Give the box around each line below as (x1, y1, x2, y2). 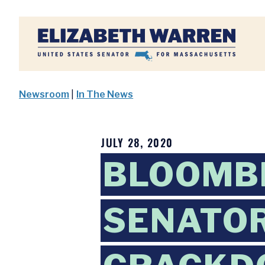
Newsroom (19, 89, 69, 100)
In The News (76, 89, 134, 100)
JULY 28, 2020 (101, 135, 173, 150)
